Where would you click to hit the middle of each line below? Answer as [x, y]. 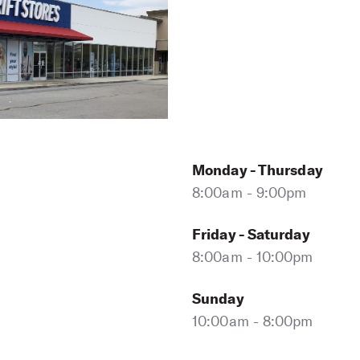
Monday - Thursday [258, 170]
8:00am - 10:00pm [253, 258]
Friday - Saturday [251, 235]
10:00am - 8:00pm [253, 322]
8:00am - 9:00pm [250, 193]
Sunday [218, 299]
